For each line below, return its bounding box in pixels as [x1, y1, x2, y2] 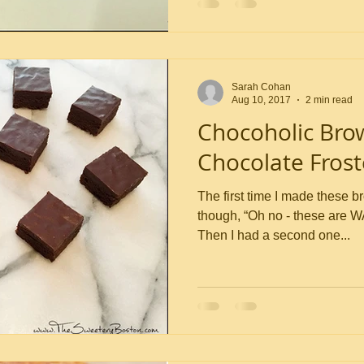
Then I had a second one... [197, 227, 350, 242]
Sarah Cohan [232, 80, 291, 93]
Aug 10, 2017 [232, 94, 291, 106]
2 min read [305, 94, 353, 106]
